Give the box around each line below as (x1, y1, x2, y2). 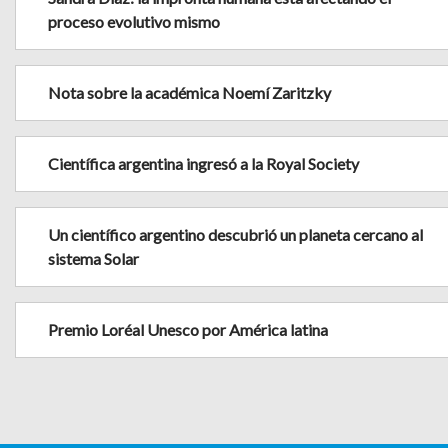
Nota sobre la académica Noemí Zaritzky (48, 83, 331, 103)
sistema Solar (48, 249, 139, 269)
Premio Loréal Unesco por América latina (48, 320, 328, 340)
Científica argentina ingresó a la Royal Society (48, 154, 359, 174)
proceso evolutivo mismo (48, 12, 220, 32)
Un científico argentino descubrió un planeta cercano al (48, 225, 423, 245)
